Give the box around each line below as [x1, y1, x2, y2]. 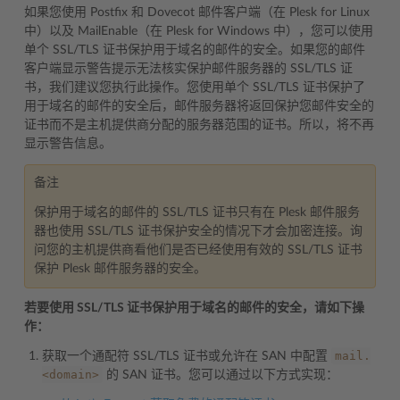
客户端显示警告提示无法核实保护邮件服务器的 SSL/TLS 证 [24, 62, 353, 75]
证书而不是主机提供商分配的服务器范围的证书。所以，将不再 [24, 118, 374, 131]
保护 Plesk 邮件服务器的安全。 [34, 262, 206, 275]
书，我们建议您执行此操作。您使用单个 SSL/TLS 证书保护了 [24, 80, 365, 94]
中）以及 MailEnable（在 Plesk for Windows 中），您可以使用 [24, 24, 373, 37]
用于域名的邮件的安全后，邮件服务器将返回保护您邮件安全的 [24, 99, 374, 112]
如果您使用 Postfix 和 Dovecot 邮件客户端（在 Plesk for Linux [24, 5, 370, 19]
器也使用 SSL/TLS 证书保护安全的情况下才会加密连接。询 [34, 224, 362, 237]
